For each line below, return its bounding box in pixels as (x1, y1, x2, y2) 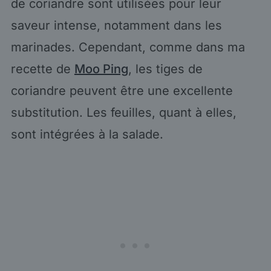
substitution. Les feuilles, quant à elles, (10, 105, 237, 120)
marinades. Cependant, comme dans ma (10, 39, 245, 54)
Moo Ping (74, 61, 128, 76)
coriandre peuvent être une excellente (10, 83, 233, 98)
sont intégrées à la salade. (10, 126, 163, 142)
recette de (10, 61, 74, 76)
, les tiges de (128, 61, 203, 76)
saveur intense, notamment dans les (10, 18, 222, 33)
